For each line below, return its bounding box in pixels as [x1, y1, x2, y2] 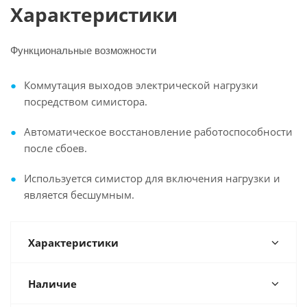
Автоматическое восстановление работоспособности [24, 125, 293, 138]
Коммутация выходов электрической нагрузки [24, 78, 258, 92]
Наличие [28, 277, 77, 291]
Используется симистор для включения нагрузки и [24, 171, 280, 185]
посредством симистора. [24, 95, 147, 108]
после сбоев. [24, 141, 87, 155]
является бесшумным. [24, 188, 134, 201]
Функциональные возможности [10, 42, 156, 57]
